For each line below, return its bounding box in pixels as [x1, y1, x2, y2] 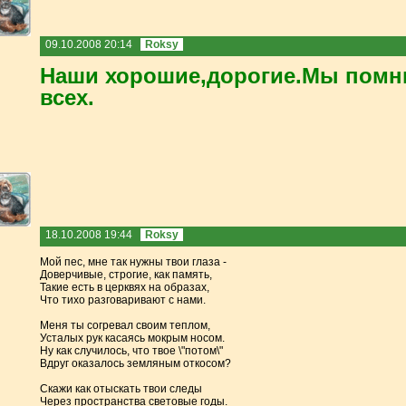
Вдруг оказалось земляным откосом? [39, 356, 231, 370]
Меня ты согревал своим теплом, [39, 318, 210, 332]
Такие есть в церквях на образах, [39, 280, 209, 294]
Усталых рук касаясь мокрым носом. [39, 331, 225, 344]
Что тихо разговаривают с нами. [39, 293, 206, 306]
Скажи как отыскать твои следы [39, 382, 202, 395]
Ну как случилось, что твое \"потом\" [39, 343, 223, 357]
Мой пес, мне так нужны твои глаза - [39, 255, 227, 268]
